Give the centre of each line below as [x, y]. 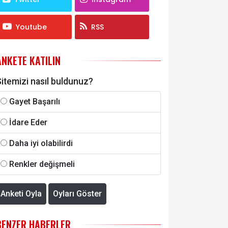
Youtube [32, 27]
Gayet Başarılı [35, 102]
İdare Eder [28, 123]
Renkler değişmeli [42, 164]
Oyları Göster [77, 194]
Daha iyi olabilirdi [41, 144]
